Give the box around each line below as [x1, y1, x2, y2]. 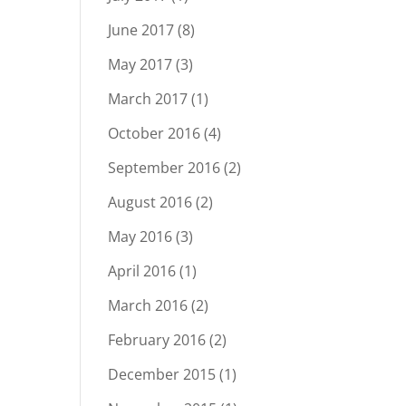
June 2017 [108, 20, 175, 40]
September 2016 [108, 158, 221, 178]
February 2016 [108, 330, 207, 350]
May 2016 [108, 227, 173, 246]
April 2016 [108, 261, 177, 281]
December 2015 [108, 364, 217, 384]
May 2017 [108, 54, 173, 74]
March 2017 [108, 89, 188, 109]
